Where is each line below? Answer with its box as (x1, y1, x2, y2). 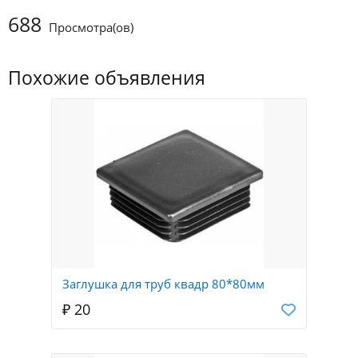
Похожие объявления (8, 66, 205, 91)
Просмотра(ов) (46, 19, 133, 36)
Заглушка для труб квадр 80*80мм (62, 275, 265, 292)
